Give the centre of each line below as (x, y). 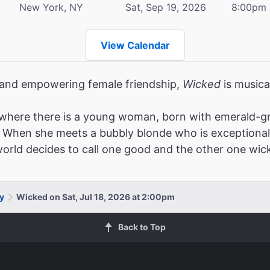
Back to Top (142, 227)
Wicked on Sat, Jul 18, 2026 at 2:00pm (96, 196)
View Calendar (135, 45)
